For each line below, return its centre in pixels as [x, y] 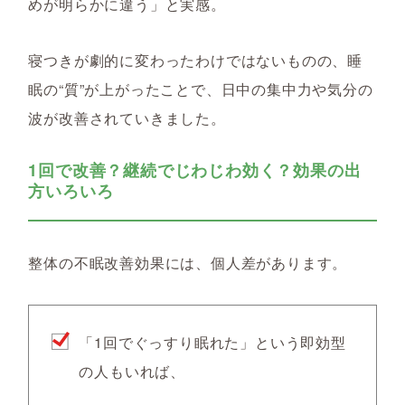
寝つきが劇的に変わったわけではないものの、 [188, 60]
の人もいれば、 [132, 371]
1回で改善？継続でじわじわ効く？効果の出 [195, 170]
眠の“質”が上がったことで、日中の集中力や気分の [201, 89]
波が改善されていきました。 [127, 118]
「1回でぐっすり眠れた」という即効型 [212, 342]
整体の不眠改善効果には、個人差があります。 [188, 263]
